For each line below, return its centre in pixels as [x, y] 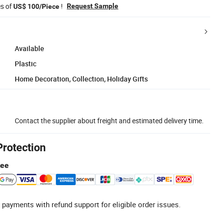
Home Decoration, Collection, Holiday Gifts [81, 79]
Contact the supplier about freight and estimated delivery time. [109, 120]
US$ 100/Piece [36, 6]
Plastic [26, 63]
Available [29, 48]
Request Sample [93, 6]
